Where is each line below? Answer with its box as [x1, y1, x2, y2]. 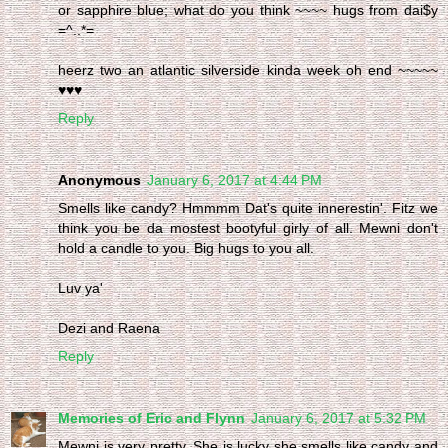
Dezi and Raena [58, 319, 160, 336]
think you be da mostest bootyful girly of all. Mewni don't [58, 219, 438, 236]
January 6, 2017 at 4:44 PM [147, 171, 322, 188]
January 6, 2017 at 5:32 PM [251, 409, 426, 426]
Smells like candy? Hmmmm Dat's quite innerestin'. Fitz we [58, 199, 438, 216]
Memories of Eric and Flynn [58, 409, 245, 426]
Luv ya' [58, 279, 103, 296]
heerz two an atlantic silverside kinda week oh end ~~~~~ [58, 61, 438, 78]
